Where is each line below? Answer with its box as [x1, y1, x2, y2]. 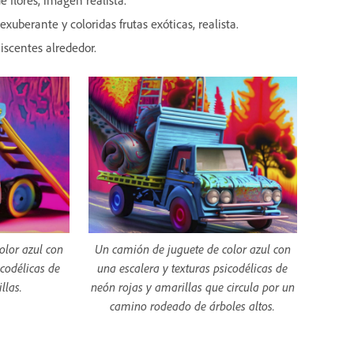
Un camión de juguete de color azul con [94, 241, 291, 258]
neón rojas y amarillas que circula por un [90, 279, 295, 296]
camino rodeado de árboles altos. [110, 298, 276, 314]
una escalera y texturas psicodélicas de [97, 260, 288, 277]
